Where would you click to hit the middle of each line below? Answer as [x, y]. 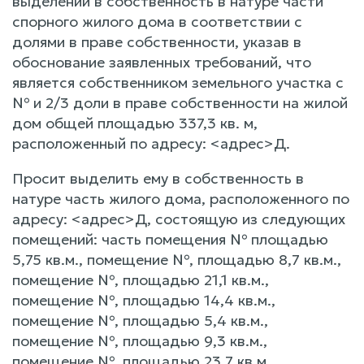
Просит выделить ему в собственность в [158, 178]
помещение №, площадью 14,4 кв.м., [144, 300]
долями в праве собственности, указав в [157, 41]
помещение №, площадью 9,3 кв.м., [140, 340]
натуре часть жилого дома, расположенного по [181, 198]
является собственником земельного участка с [178, 82]
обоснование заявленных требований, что [162, 62]
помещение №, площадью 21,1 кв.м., [141, 279]
